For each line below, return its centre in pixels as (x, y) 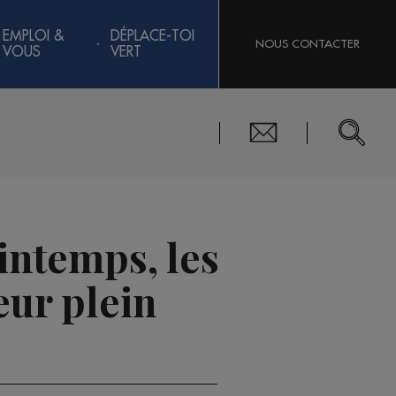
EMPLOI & (34, 36)
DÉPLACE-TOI (152, 36)
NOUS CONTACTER (308, 44)
